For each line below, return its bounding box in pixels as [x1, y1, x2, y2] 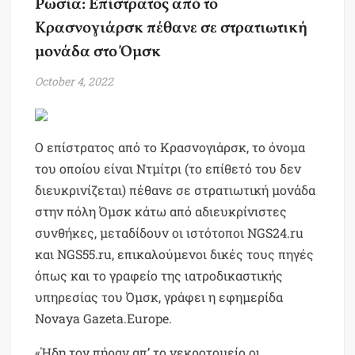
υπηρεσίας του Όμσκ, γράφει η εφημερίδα [35, 288, 284, 306]
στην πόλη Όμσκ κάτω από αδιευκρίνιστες [35, 203, 288, 220]
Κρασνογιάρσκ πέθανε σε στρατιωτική [35, 17, 308, 40]
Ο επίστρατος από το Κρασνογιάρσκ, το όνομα [35, 139, 306, 156]
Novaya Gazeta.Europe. [35, 310, 173, 327]
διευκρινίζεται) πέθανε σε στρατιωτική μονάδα [35, 181, 316, 199]
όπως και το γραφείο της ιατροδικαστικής [35, 267, 284, 284]
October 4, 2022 [35, 74, 114, 90]
